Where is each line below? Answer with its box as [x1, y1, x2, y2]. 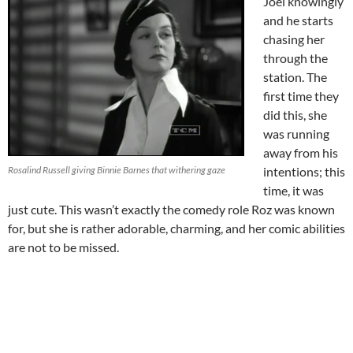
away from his [263, 144, 338, 160]
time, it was [263, 182, 324, 198]
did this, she [263, 106, 327, 122]
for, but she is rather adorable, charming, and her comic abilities [8, 220, 345, 236]
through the [263, 50, 328, 65]
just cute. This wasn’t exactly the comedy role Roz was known [8, 201, 335, 217]
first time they [263, 87, 339, 103]
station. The [263, 69, 327, 84]
